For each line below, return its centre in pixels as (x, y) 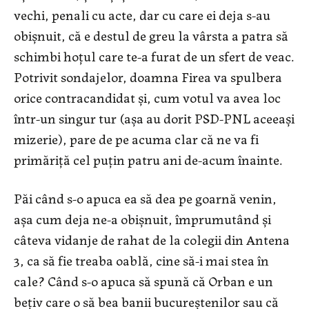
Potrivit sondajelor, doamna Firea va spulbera (148, 77)
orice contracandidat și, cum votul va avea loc (147, 97)
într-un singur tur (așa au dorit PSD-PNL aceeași (154, 118)
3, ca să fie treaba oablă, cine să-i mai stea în (141, 260)
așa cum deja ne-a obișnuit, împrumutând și (142, 219)
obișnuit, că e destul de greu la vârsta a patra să (151, 35)
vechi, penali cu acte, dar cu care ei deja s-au (142, 14)
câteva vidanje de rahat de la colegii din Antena (152, 239)
